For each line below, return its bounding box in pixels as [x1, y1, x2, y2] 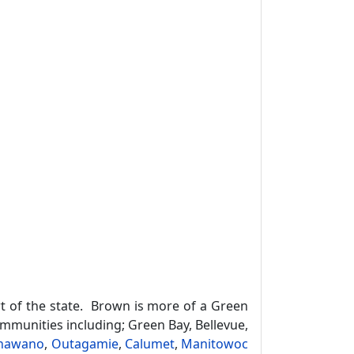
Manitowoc [181, 335, 249, 352]
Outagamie [51, 335, 119, 352]
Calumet [124, 335, 175, 352]
